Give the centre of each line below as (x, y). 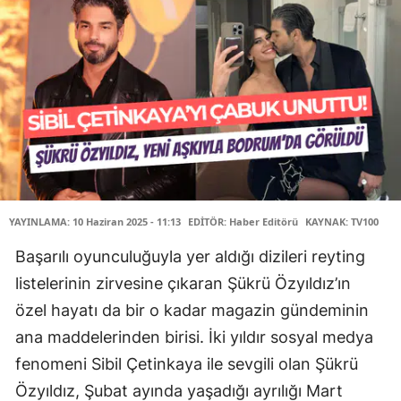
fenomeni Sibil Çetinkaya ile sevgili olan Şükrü (187, 364)
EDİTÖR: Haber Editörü (243, 222)
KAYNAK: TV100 (342, 222)
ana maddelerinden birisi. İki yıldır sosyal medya (194, 337)
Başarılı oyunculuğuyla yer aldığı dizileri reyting (190, 256)
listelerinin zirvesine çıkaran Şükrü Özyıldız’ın (183, 283)
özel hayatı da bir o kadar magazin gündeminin (192, 310)
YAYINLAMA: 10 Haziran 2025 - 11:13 (95, 222)
